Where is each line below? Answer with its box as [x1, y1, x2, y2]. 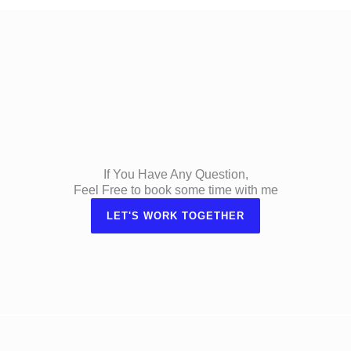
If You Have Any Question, [103, 167, 248, 181]
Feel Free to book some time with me [73, 183, 278, 197]
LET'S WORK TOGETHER [107, 209, 244, 222]
